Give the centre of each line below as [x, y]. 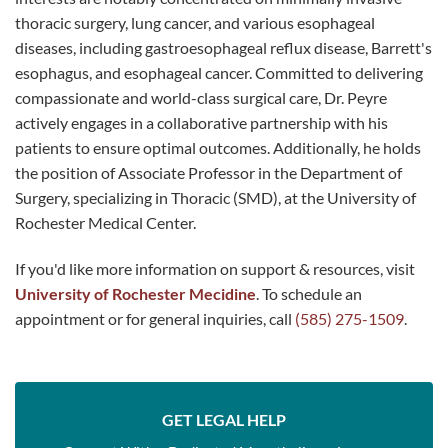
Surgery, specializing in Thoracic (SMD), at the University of [215, 198]
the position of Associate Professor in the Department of [208, 173]
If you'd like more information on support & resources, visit [215, 269]
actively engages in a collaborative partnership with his [201, 123]
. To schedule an [309, 294]
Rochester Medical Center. [105, 223]
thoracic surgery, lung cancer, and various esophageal [195, 23]
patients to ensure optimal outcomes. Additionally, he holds [218, 148]
